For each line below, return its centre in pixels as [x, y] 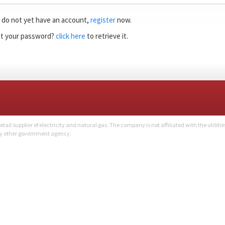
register [103, 20]
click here [71, 36]
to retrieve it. [107, 36]
